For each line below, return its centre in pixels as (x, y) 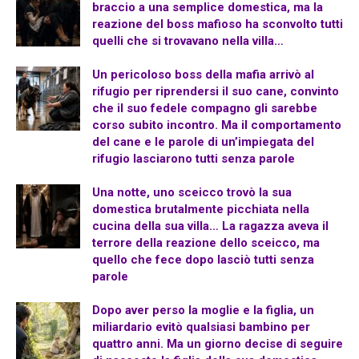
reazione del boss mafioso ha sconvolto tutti (218, 24)
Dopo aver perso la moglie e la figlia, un (203, 311)
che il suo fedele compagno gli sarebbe (205, 109)
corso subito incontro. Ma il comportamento (217, 125)
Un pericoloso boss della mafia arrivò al (203, 75)
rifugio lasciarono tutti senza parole (194, 159)
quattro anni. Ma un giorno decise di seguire (218, 344)
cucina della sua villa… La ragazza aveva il (210, 226)
